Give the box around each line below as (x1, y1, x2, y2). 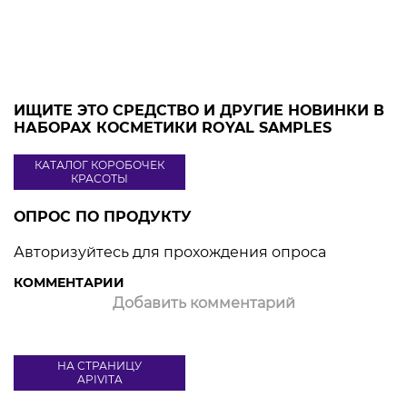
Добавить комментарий (112, 293, 295, 312)
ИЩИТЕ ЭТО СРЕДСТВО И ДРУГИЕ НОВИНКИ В (14, 101, 384, 119)
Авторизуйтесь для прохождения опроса (14, 243, 326, 261)
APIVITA (76, 372, 123, 387)
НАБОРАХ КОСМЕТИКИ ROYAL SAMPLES (14, 118, 332, 136)
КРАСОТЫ (71, 172, 128, 186)
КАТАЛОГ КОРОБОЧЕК (35, 158, 164, 173)
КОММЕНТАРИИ (14, 273, 124, 291)
